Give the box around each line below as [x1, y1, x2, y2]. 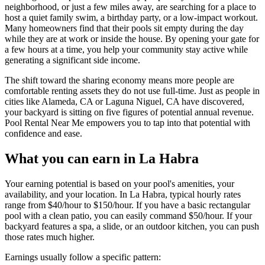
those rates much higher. [5, 232, 95, 243]
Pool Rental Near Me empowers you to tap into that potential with [5, 118, 250, 128]
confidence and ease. [5, 128, 82, 139]
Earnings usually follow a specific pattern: [5, 252, 161, 263]
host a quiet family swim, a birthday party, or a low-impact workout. [5, 12, 258, 23]
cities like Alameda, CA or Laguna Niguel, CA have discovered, [5, 96, 244, 107]
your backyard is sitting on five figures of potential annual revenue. [5, 107, 254, 118]
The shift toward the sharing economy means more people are [5, 75, 234, 86]
